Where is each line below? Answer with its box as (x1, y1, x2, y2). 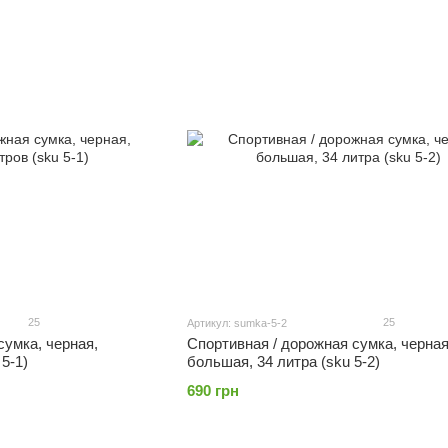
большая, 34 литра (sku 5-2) (186, 353, 380, 371)
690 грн (186, 382, 239, 400)
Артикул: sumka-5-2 (186, 317, 287, 330)
